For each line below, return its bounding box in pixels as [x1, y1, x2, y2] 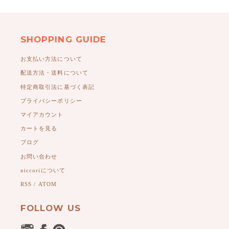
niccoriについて [20, 167, 66, 173]
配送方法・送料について [20, 70, 89, 76]
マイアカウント [20, 111, 64, 118]
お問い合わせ [20, 153, 58, 159]
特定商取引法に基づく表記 [20, 83, 95, 90]
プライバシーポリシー [20, 97, 82, 104]
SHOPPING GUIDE [20, 34, 107, 45]
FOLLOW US [20, 203, 81, 214]
